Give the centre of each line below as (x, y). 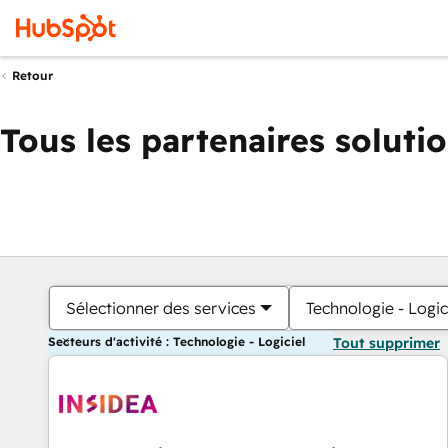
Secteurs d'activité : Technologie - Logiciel (176, 341)
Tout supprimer (386, 343)
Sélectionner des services (161, 308)
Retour (32, 76)
